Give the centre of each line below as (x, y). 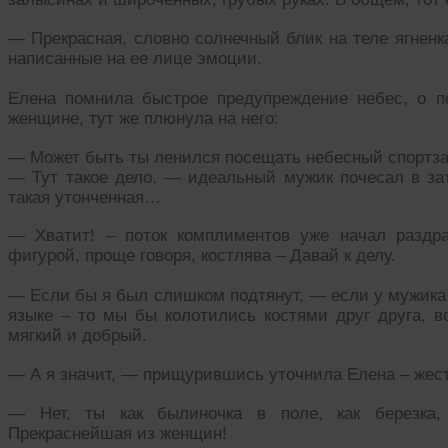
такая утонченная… (84, 197)
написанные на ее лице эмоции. (135, 58)
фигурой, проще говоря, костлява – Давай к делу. (202, 256)
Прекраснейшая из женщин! (117, 433)
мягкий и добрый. (77, 336)
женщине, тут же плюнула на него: (143, 118)
